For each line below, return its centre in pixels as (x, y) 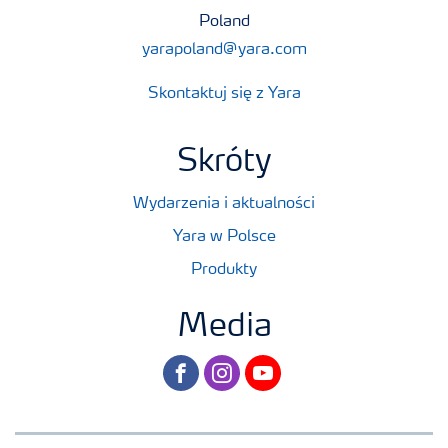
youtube (273, 368)
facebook (195, 368)
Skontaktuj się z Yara (224, 94)
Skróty (224, 163)
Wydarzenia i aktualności (224, 204)
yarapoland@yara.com (224, 50)
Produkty (224, 270)
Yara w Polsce (224, 237)
